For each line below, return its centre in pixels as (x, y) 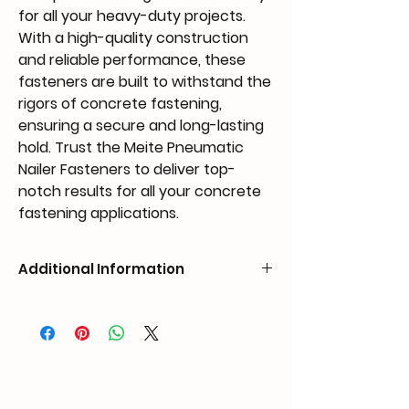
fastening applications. (99, 213)
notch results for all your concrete (140, 191)
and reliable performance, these (132, 60)
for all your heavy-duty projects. (132, 16)
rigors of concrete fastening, (120, 104)
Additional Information (101, 269)
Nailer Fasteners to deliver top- (127, 169)
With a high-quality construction (133, 38)
